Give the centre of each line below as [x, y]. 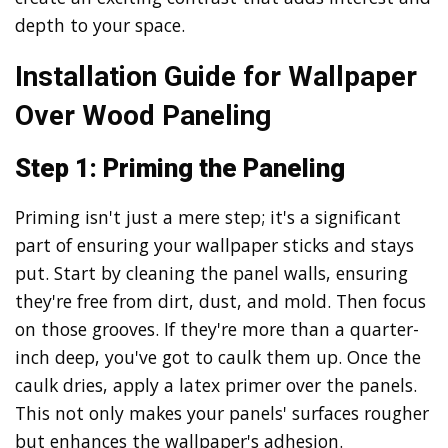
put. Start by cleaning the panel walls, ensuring [211, 273]
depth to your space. [100, 25]
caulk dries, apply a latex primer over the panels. [216, 385]
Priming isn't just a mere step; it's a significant [208, 217]
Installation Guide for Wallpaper [216, 76]
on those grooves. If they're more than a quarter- [217, 329]
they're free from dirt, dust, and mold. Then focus [220, 301]
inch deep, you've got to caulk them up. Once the [218, 357]
